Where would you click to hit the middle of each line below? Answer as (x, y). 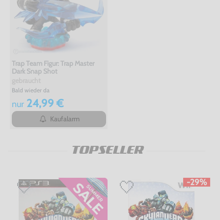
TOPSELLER (107, 150)
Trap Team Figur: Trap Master (53, 64)
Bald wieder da (30, 90)
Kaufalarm (65, 119)
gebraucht (26, 81)
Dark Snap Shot (34, 71)
